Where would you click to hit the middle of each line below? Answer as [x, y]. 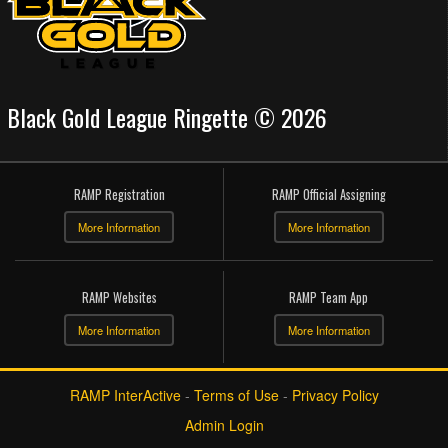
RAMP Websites [119, 297]
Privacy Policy [335, 394]
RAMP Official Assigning [328, 194]
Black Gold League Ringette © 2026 [167, 116]
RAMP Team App [328, 297]
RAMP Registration [119, 194]
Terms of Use [236, 394]
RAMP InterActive [125, 394]
